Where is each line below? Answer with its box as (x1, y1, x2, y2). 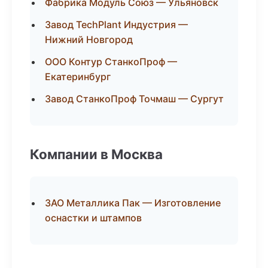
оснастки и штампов (45, 212, 142, 224)
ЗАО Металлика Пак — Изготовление (45, 197, 221, 209)
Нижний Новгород (45, 33, 133, 45)
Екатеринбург (45, 71, 111, 83)
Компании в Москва (30, 146, 163, 162)
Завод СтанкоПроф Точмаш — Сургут (45, 93, 224, 105)
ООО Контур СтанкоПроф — (45, 56, 177, 68)
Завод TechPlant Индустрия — (45, 19, 188, 31)
